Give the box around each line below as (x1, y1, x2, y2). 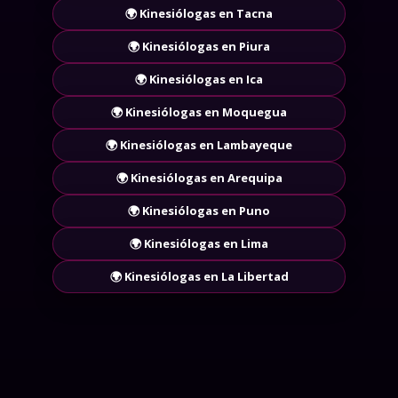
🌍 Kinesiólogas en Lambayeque (106, 136, 292, 153)
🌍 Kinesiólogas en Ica (135, 70, 263, 87)
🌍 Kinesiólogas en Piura (128, 37, 270, 54)
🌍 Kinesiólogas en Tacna (125, 4, 273, 21)
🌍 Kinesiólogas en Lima (130, 235, 268, 251)
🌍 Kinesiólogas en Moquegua (111, 103, 287, 120)
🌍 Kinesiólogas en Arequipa (115, 169, 283, 186)
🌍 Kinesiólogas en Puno (128, 202, 270, 219)
